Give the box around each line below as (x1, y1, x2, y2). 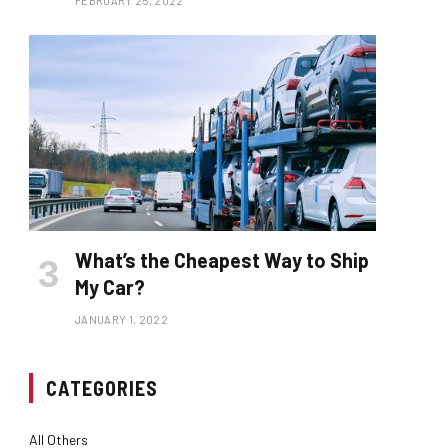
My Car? (75, 274, 145, 299)
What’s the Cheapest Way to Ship (75, 247, 369, 272)
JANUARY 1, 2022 (75, 312, 168, 326)
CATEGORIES (46, 375, 158, 400)
